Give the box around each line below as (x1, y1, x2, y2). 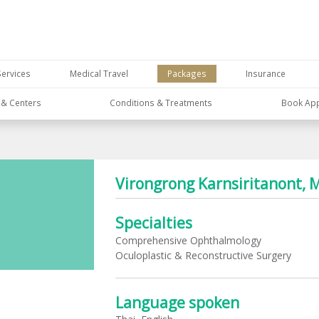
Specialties (115, 213, 193, 233)
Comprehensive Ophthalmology (115, 233, 261, 247)
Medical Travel (70, 68, 129, 80)
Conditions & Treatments (110, 96, 213, 108)
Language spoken (115, 292, 240, 313)
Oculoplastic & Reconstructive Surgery (115, 248, 291, 262)
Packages (167, 68, 206, 80)
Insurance (245, 68, 286, 80)
